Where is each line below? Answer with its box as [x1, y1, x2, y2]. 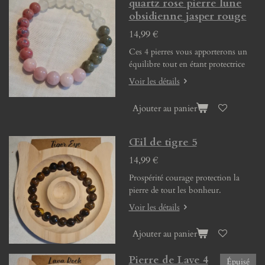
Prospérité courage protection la [128, 172, 240, 184]
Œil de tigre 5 [128, 135, 197, 150]
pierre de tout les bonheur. [128, 185, 221, 196]
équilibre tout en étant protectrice [128, 59, 247, 70]
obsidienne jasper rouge [128, 9, 247, 24]
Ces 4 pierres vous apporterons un [128, 46, 247, 58]
